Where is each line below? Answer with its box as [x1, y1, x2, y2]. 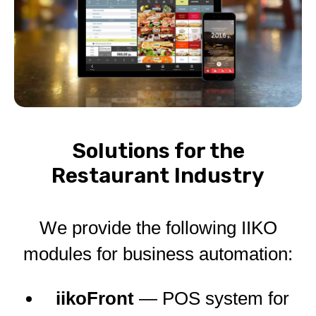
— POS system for [133, 288, 289, 310]
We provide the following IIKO [39, 217, 277, 239]
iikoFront [55, 288, 134, 310]
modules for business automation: [23, 243, 293, 265]
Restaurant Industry [51, 163, 265, 189]
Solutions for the [71, 138, 245, 164]
